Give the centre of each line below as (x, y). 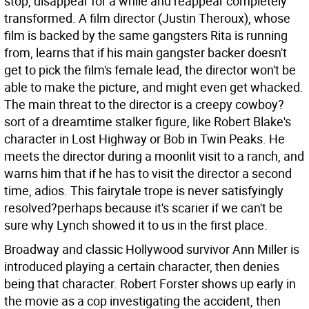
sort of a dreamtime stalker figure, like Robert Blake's (148, 121)
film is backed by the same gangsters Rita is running (146, 35)
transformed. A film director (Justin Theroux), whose (147, 18)
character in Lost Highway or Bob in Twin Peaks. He (144, 139)
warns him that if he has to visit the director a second (148, 173)
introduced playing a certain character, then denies (142, 266)
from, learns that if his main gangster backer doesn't (146, 52)
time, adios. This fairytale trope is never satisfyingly (144, 190)
